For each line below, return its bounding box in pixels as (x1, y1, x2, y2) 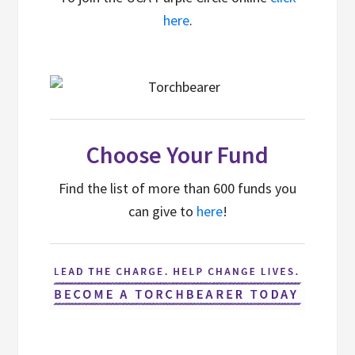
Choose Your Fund (86, 139, 269, 170)
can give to (128, 202, 197, 220)
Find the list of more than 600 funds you (59, 179, 296, 197)
